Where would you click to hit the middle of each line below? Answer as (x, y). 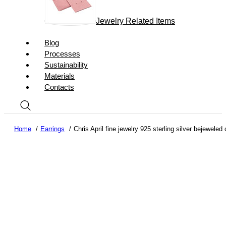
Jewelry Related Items (135, 21)
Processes (62, 54)
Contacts (59, 87)
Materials (60, 76)
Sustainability (66, 65)
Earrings (52, 129)
